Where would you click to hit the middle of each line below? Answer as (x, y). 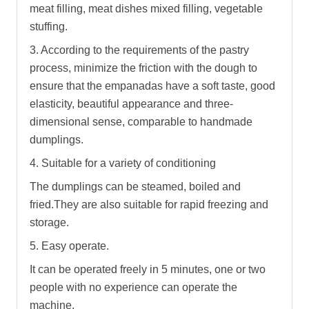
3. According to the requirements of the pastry (139, 50)
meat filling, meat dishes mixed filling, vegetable (146, 8)
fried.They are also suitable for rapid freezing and (149, 204)
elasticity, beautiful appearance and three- (131, 103)
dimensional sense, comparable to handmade (141, 121)
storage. (49, 222)
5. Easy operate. (71, 246)
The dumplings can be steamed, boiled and (135, 186)
